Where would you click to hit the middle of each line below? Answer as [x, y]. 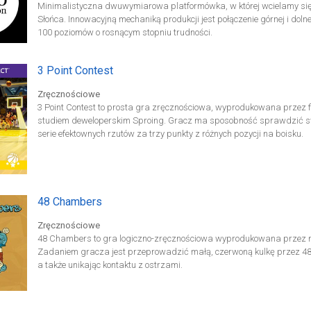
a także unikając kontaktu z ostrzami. [110, 265]
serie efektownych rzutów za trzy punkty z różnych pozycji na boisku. [170, 134]
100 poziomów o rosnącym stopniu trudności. [125, 32]
